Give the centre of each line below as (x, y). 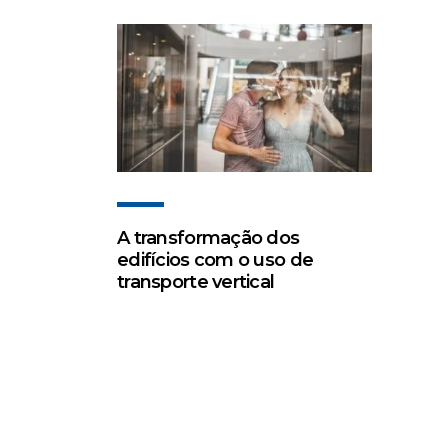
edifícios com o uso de (215, 260)
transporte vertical (196, 282)
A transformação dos (208, 238)
